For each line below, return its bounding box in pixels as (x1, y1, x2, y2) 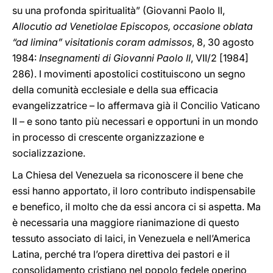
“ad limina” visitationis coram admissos (12, 36, 192, 48)
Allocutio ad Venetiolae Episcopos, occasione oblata (12, 20, 253, 32)
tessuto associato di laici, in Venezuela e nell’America (12, 232, 250, 244)
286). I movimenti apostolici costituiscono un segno (12, 68, 246, 80)
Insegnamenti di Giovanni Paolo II (39, 52, 191, 64)
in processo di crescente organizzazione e (12, 131, 204, 143)
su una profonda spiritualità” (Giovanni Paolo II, (12, 4, 225, 16)
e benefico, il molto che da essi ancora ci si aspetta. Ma (12, 200, 261, 213)
